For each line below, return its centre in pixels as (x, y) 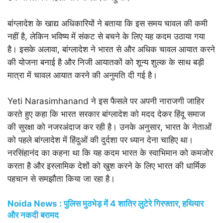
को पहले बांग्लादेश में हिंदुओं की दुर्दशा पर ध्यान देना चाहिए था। (100, 140)
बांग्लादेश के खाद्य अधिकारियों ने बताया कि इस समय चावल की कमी (108, 23)
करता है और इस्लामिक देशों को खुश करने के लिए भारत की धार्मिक (107, 166)
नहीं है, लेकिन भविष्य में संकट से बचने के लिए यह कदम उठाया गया (106, 36)
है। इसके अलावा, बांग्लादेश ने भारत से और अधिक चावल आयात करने (111, 49)
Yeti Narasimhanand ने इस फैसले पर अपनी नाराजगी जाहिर (106, 101)
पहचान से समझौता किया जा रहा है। (61, 179)
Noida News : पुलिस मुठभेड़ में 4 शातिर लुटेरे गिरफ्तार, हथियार (106, 204)
